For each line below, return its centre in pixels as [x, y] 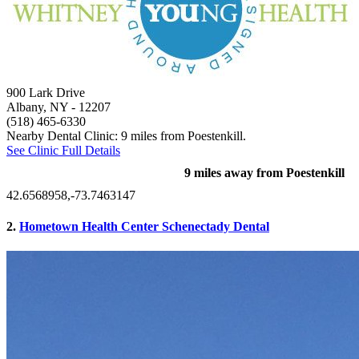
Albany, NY [37, 107]
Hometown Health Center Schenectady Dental [144, 226]
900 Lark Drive [46, 92]
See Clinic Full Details [63, 150]
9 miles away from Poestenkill [264, 172]
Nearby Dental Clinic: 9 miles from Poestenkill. [126, 135]
